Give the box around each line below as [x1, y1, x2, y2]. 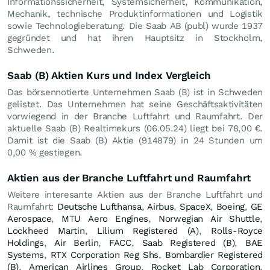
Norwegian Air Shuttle [158, 213, 260, 224]
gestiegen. [36, 146, 83, 158]
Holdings [7, 237, 44, 248]
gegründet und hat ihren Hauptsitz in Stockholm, [7, 32, 263, 43]
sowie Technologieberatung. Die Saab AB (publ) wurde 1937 [7, 20, 263, 31]
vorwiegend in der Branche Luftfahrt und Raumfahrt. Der [7, 110, 263, 122]
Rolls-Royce [211, 225, 263, 236]
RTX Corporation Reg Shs [50, 249, 159, 260]
